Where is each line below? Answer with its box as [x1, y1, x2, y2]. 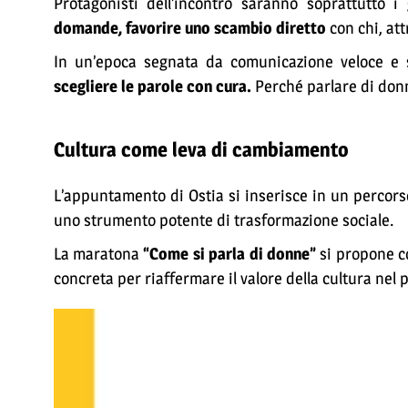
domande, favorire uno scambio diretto [53, 17, 330, 38]
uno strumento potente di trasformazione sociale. [53, 209, 393, 230]
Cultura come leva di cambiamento [53, 138, 349, 161]
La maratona [53, 243, 144, 264]
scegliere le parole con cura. [53, 76, 255, 97]
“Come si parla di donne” [143, 243, 317, 264]
